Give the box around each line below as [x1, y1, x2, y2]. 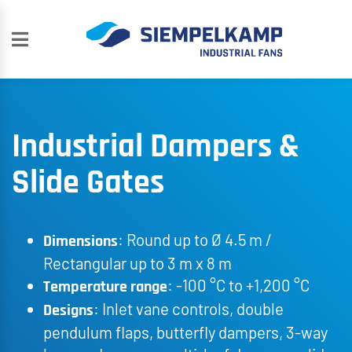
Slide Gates [12, 162, 164, 204]
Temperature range [43, 277, 167, 297]
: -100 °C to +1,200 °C [167, 276, 310, 295]
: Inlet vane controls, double [93, 299, 284, 318]
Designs [43, 300, 93, 321]
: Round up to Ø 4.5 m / [118, 230, 272, 249]
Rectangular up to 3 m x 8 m [43, 254, 232, 273]
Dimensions [43, 231, 118, 251]
